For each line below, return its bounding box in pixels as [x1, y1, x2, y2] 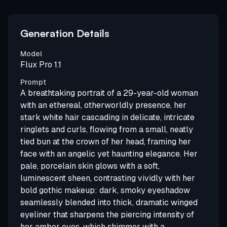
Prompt [20, 78, 46, 87]
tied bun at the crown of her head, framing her [20, 136, 191, 147]
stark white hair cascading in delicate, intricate [20, 112, 195, 123]
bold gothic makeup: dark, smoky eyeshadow [20, 185, 190, 196]
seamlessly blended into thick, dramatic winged [20, 197, 198, 208]
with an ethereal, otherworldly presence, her [20, 100, 186, 110]
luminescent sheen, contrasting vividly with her [20, 173, 195, 183]
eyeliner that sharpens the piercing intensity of [20, 209, 194, 220]
